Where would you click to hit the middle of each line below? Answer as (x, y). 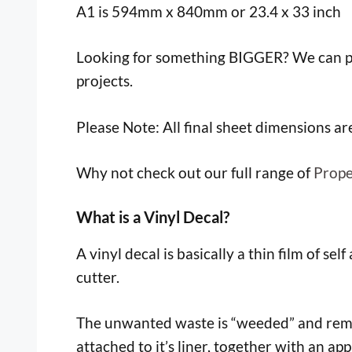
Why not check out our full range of (195, 173)
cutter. (98, 277)
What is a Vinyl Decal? (153, 216)
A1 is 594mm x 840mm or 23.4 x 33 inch (209, 11)
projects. (104, 81)
